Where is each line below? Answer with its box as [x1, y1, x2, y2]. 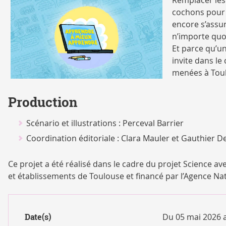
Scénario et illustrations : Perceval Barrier [26, 118, 184, 129]
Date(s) [25, 211, 51, 223]
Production [8, 93, 78, 111]
